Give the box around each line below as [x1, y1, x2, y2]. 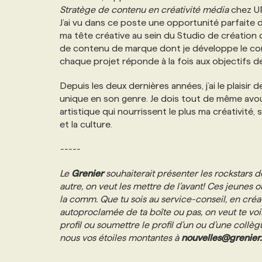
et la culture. [60, 119, 112, 129]
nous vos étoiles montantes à [60, 233, 181, 243]
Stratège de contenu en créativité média [60, 5, 229, 15]
